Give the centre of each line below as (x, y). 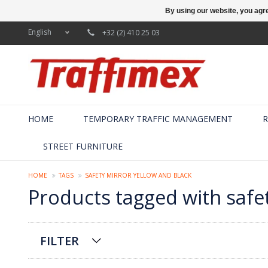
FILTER (60, 240)
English (40, 32)
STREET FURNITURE (83, 146)
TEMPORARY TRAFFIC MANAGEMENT (158, 118)
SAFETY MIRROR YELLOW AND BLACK (138, 175)
